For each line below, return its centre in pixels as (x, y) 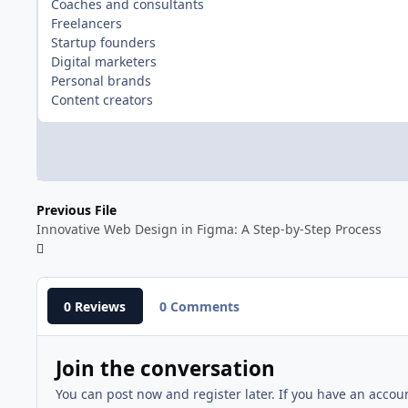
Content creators (102, 99)
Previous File (76, 209)
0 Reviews (95, 306)
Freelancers (87, 23)
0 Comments (199, 306)
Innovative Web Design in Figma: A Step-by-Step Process (209, 229)
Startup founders (103, 42)
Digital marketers (104, 61)
